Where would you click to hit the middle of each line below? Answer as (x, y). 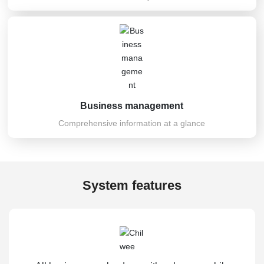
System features (132, 185)
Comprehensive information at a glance (132, 123)
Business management (132, 106)
